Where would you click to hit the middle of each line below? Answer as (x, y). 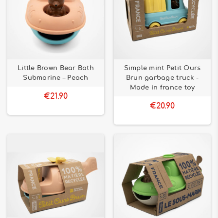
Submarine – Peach (56, 78)
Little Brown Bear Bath (56, 68)
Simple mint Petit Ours (162, 68)
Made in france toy (162, 88)
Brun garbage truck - (162, 78)
